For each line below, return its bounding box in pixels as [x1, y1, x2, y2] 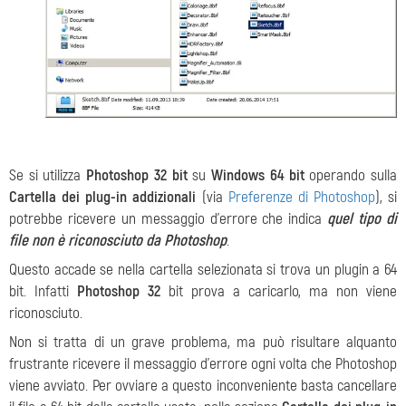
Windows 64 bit [211, 166, 304, 186]
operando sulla [304, 166, 398, 186]
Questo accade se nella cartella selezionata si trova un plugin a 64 [9, 260, 397, 280]
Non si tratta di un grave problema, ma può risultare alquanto [9, 333, 397, 353]
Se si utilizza [9, 166, 87, 186]
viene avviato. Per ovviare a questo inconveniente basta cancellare [9, 376, 397, 396]
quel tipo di [327, 209, 398, 229]
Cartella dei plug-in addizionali [9, 188, 197, 208]
